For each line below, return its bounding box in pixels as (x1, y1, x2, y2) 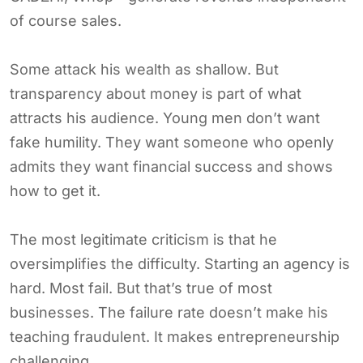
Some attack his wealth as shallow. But (10, 60, 279, 78)
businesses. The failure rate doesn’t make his (10, 303, 328, 321)
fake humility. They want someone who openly (10, 133, 334, 151)
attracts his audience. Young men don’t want (10, 109, 320, 126)
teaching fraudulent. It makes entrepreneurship (10, 327, 340, 345)
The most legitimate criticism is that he (10, 230, 277, 248)
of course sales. (10, 11, 122, 29)
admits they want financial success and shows (10, 157, 333, 175)
